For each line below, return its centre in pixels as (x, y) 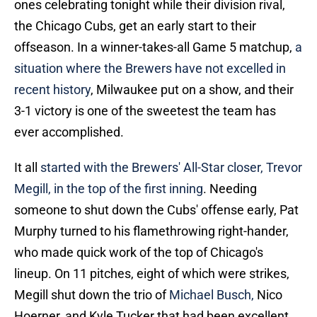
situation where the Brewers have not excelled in (150, 69)
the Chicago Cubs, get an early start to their (135, 26)
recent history (52, 90)
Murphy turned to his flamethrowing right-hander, (151, 231)
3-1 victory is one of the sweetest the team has (145, 111)
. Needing (230, 189)
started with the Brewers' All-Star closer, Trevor (171, 168)
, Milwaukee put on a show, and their (192, 90)
